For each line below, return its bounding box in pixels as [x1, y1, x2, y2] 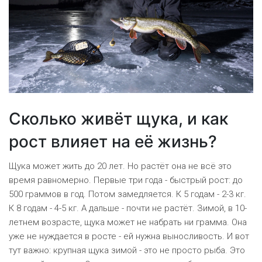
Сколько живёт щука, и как [9, 109, 228, 129]
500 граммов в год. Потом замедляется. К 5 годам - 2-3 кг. [9, 189, 246, 200]
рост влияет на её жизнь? [9, 132, 217, 152]
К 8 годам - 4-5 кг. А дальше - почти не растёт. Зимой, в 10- [9, 203, 247, 214]
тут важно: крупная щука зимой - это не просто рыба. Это [9, 245, 245, 256]
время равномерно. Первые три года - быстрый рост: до [9, 175, 243, 186]
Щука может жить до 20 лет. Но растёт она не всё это [9, 161, 232, 172]
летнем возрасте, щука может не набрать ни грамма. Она [9, 217, 247, 228]
